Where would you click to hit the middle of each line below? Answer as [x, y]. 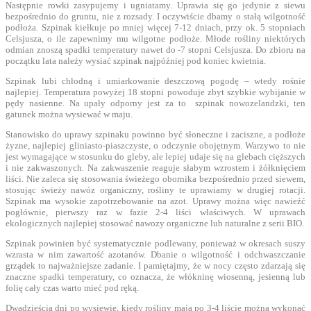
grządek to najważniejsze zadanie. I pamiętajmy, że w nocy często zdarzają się [155, 265]
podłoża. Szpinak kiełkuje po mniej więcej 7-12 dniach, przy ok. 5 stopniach [155, 27]
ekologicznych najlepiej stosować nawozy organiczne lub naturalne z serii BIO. [155, 223]
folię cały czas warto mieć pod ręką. [72, 287]
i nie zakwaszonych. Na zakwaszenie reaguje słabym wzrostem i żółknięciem [155, 167]
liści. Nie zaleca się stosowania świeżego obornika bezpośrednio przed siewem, [155, 178]
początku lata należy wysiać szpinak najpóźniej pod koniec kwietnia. [136, 60]
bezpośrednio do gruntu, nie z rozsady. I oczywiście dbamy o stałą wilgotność [155, 16]
